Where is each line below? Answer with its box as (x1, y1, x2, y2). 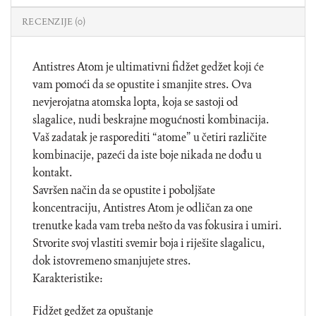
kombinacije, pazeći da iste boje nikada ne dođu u (32, 147, 262, 162)
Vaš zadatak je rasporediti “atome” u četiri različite (32, 129, 267, 145)
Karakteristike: (32, 270, 103, 286)
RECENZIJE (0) (22, 15, 86, 28)
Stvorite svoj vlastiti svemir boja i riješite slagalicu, (32, 235, 265, 250)
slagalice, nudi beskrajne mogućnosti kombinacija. (32, 111, 269, 127)
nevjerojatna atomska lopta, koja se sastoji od (32, 94, 238, 109)
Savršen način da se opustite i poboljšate (32, 182, 215, 197)
